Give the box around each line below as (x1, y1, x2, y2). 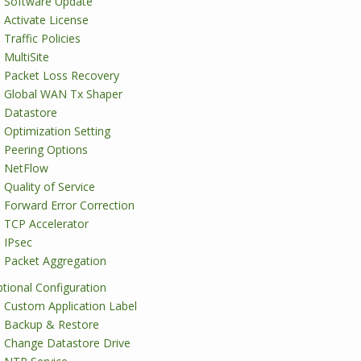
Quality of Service (4, 179, 95, 194)
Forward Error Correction (4, 197, 135, 213)
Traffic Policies (4, 31, 81, 46)
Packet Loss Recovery (4, 68, 119, 83)
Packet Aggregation (4, 253, 106, 268)
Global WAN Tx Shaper (4, 86, 122, 102)
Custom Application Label (4, 298, 137, 313)
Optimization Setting (4, 123, 110, 139)
